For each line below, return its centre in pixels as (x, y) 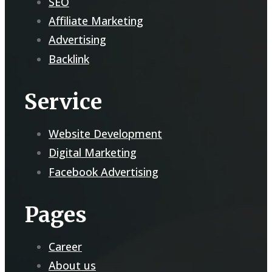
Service (63, 101)
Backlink (69, 59)
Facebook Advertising (104, 172)
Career (65, 246)
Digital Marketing (93, 153)
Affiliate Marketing (96, 20)
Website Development (105, 133)
